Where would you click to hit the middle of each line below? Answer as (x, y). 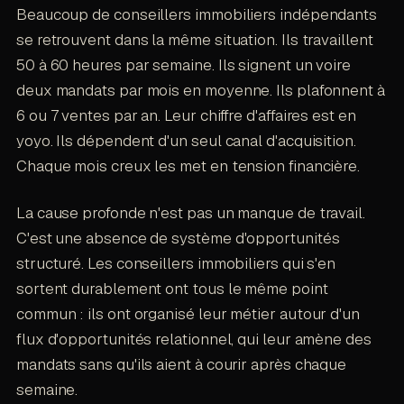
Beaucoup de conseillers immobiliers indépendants (197, 14)
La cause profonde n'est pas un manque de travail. (190, 212)
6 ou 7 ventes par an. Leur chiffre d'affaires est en (186, 115)
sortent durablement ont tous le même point (172, 288)
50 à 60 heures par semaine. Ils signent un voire (184, 64)
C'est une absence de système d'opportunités (178, 238)
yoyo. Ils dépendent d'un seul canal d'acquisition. (186, 140)
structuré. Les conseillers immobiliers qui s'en (176, 263)
